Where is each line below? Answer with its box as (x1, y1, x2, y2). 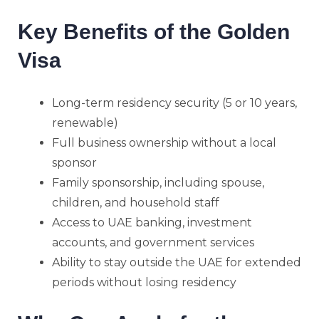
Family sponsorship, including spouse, (52, 175, 264, 189)
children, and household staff (52, 195, 219, 209)
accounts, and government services (52, 235, 254, 249)
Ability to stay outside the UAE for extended (52, 255, 301, 269)
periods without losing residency (52, 275, 236, 289)
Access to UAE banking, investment (52, 215, 252, 229)
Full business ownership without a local (52, 135, 276, 150)
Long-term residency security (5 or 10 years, (52, 95, 297, 110)
